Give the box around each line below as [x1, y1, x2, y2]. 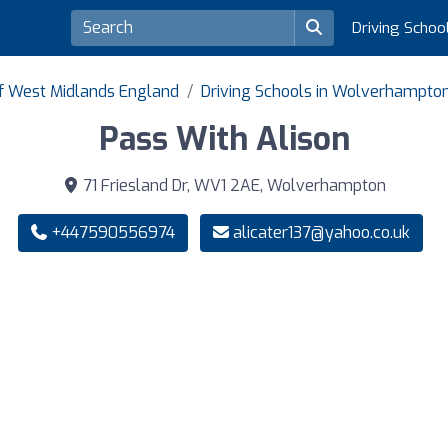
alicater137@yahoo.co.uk [232, 222, 410, 244]
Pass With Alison [98, 118, 350, 161]
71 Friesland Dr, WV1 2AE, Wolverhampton [78, 175, 386, 197]
